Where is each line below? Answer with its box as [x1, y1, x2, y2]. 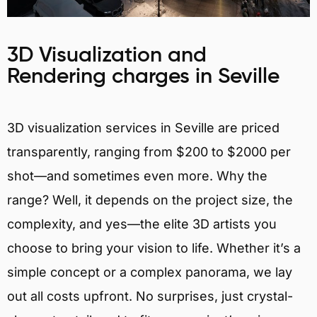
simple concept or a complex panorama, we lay [7, 265, 292, 280]
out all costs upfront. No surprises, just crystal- [7, 289, 293, 304]
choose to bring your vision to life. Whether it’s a [7, 241, 301, 256]
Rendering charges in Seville [7, 67, 279, 88]
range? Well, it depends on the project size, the [7, 192, 293, 208]
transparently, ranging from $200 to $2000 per [7, 144, 291, 160]
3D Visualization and [7, 45, 207, 67]
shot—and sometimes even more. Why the [7, 168, 267, 184]
